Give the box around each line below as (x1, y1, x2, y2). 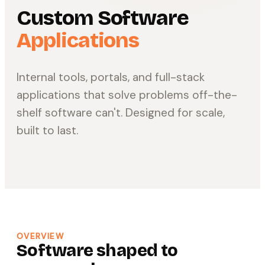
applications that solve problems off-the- (17, 88, 237, 103)
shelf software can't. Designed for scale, (17, 105, 225, 121)
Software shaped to (17, 240, 178, 261)
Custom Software (17, 5, 189, 31)
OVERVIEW (17, 231, 64, 242)
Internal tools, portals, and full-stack (17, 70, 205, 85)
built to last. (17, 123, 78, 138)
